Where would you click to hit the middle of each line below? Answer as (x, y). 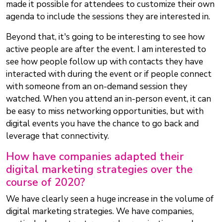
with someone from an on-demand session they (97, 87)
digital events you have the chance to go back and (102, 124)
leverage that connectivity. (57, 136)
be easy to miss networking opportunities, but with (105, 111)
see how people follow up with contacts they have (105, 62)
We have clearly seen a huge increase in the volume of (110, 199)
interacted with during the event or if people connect (109, 74)
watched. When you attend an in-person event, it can (109, 99)
